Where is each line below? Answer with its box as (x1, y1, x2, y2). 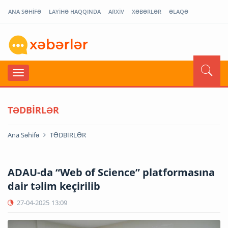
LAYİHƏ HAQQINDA (49, 8, 101, 15)
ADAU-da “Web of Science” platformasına (8, 165, 215, 179)
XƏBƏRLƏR (132, 8, 161, 15)
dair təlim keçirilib (8, 179, 100, 193)
